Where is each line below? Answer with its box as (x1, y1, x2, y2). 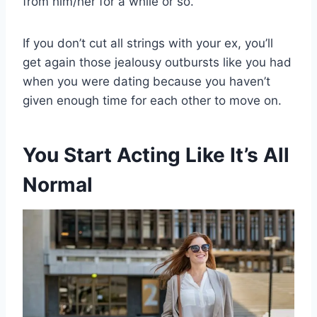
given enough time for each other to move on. (23, 93, 282, 108)
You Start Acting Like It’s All (23, 142, 289, 167)
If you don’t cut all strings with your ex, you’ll (23, 35, 273, 50)
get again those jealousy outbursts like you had (23, 54, 292, 69)
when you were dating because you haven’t (23, 74, 270, 88)
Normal (23, 172, 93, 197)
